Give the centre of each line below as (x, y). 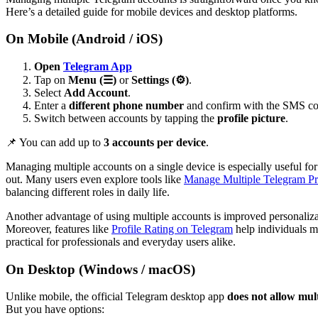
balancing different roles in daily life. (88, 192)
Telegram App (98, 66)
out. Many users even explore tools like (95, 179)
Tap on (51, 79)
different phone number (126, 105)
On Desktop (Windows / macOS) (100, 269)
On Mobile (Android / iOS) (84, 39)
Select (49, 92)
